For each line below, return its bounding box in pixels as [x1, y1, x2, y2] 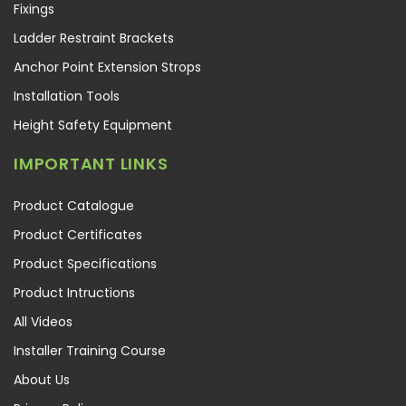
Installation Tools [14, 86, 120, 105]
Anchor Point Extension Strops [14, 57, 201, 76]
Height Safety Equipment [14, 115, 172, 134]
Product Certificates [14, 225, 142, 244]
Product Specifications [14, 254, 157, 273]
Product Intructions [14, 283, 135, 302]
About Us [14, 370, 70, 389]
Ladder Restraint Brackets [14, 28, 174, 47]
